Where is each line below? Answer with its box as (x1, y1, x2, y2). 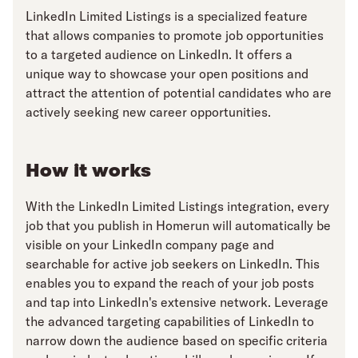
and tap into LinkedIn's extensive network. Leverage (26, 294, 328, 311)
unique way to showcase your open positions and (26, 66, 308, 82)
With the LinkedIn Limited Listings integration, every (26, 198, 329, 215)
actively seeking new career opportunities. (26, 104, 271, 121)
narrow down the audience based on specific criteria (26, 332, 328, 349)
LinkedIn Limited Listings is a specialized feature (26, 8, 308, 25)
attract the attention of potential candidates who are (26, 85, 332, 101)
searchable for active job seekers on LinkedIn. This (26, 256, 320, 272)
